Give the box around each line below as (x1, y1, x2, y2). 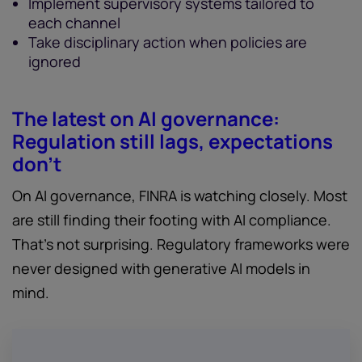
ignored (28, 52, 81, 71)
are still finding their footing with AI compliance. (12, 210, 331, 229)
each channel (28, 13, 120, 32)
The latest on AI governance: (12, 105, 280, 132)
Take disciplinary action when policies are (28, 32, 307, 52)
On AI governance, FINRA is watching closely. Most (12, 186, 347, 205)
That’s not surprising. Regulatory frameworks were (12, 234, 350, 254)
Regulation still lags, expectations (12, 128, 333, 154)
